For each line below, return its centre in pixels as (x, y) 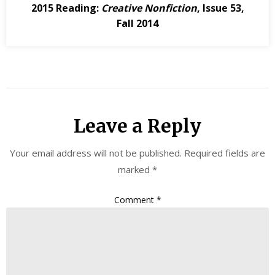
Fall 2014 (137, 24)
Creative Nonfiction (149, 8)
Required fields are (225, 153)
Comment (135, 199)
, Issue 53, (220, 8)
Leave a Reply (137, 126)
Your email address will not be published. (96, 153)
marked (135, 170)
